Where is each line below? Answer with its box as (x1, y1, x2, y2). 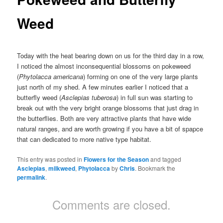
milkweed (48, 163, 76, 173)
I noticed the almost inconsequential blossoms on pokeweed (17, 61, 191, 71)
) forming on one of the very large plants (83, 71, 199, 81)
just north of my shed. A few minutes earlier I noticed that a (17, 82, 189, 92)
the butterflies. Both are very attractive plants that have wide (17, 113, 192, 123)
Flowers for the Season (84, 154, 149, 164)
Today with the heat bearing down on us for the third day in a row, (17, 50, 205, 60)
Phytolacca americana (19, 71, 84, 81)
